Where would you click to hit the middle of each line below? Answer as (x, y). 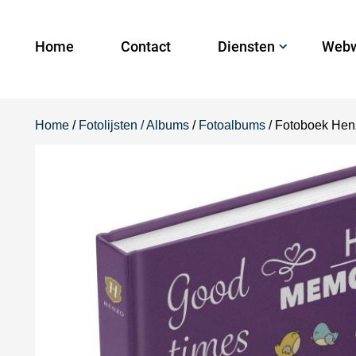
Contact (146, 46)
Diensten (246, 46)
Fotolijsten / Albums (134, 125)
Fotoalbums (232, 125)
